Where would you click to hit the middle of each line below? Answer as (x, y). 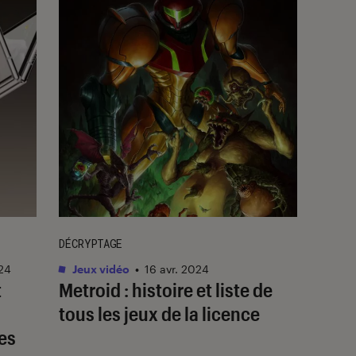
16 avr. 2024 (177, 269)
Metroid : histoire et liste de (166, 289)
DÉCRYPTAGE (91, 243)
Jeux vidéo (100, 269)
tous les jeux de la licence (159, 313)
